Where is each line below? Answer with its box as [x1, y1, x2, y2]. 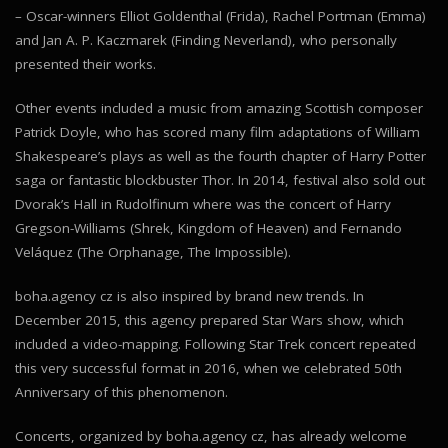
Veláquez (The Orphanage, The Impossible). [15, 242, 291, 261]
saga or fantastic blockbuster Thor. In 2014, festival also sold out [15, 170, 425, 189]
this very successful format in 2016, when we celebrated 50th [15, 358, 402, 377]
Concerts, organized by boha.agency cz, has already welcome [15, 426, 407, 445]
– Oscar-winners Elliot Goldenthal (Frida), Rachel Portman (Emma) [15, 6, 426, 25]
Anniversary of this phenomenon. [15, 382, 228, 401]
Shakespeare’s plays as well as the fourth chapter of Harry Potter [15, 146, 426, 165]
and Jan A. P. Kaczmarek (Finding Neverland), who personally [15, 30, 397, 49]
